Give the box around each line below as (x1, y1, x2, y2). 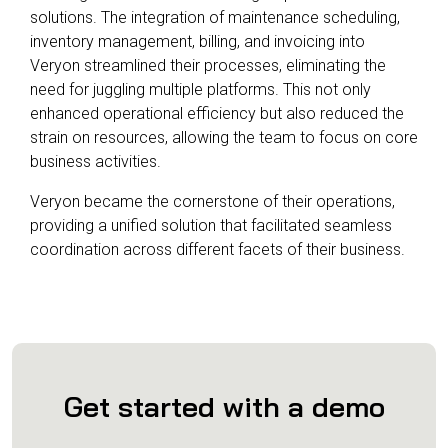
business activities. (30, 151, 161, 171)
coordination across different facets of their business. (30, 239, 405, 259)
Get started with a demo (63, 388, 385, 424)
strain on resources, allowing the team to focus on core (30, 127, 418, 147)
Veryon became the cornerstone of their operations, (30, 191, 395, 211)
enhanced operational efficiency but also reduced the (30, 103, 404, 123)
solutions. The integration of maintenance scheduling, (30, 7, 400, 27)
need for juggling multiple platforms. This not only (30, 79, 371, 99)
